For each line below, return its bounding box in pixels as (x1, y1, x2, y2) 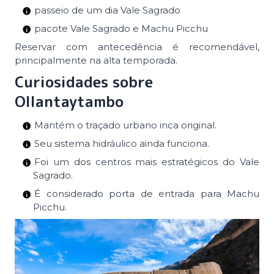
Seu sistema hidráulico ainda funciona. (34, 137, 209, 149)
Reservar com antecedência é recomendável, (15, 40, 259, 53)
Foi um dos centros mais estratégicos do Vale (34, 155, 259, 168)
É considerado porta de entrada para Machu (34, 187, 259, 199)
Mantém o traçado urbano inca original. (34, 119, 217, 131)
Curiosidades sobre (15, 71, 153, 92)
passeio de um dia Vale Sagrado (34, 4, 180, 16)
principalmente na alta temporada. (15, 54, 177, 66)
